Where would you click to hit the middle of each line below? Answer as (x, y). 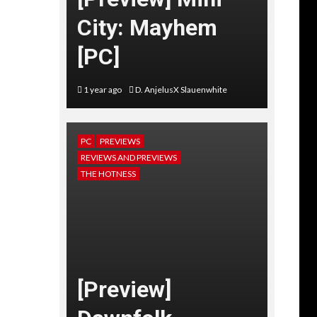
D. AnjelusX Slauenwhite (181, 89)
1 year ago (102, 89)
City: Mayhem (147, 27)
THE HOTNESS (108, 173)
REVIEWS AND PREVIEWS (128, 157)
